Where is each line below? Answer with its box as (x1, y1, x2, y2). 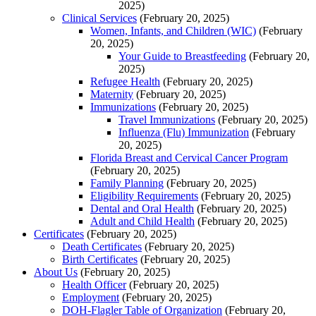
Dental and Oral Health (90, 202, 194, 214)
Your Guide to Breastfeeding (119, 49, 246, 62)
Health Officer (62, 278, 126, 291)
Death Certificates (62, 240, 142, 253)
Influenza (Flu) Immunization (119, 126, 249, 138)
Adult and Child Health (90, 214, 195, 227)
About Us (34, 265, 78, 278)
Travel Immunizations (119, 113, 215, 126)
